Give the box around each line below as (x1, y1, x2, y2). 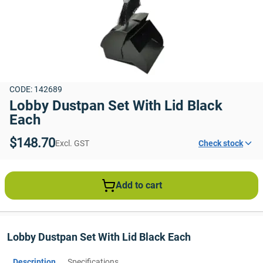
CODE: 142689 (9, 85, 62, 94)
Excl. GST (55, 139, 89, 148)
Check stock (198, 139, 243, 148)
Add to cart (115, 180, 162, 191)
